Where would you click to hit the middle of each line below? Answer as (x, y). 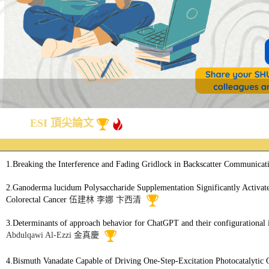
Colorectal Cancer (38, 200)
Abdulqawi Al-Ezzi (39, 235)
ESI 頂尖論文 (63, 123)
